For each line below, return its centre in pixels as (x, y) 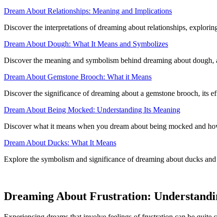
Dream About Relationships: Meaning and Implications (88, 11)
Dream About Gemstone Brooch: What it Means (78, 77)
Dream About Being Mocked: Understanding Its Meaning (92, 110)
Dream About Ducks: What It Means (60, 143)
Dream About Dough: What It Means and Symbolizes (86, 44)
